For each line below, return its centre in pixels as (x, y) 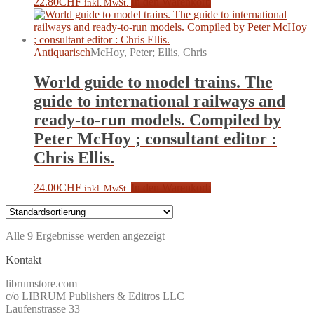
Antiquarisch (62, 53)
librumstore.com (41, 284)
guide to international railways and (159, 101)
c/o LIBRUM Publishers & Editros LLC (95, 296)
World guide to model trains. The (153, 82)
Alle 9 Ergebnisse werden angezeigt (85, 236)
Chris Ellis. (74, 158)
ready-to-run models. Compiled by (157, 120)
